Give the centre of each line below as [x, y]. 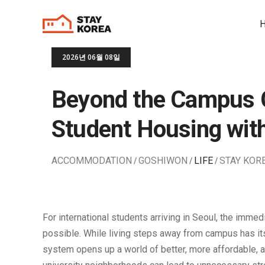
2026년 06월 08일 [91, 57]
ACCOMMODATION [92, 161]
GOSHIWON [163, 161]
